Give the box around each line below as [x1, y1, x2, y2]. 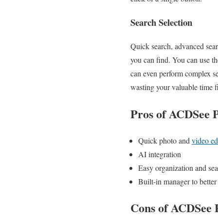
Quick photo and [138, 135, 192, 145]
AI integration [138, 148, 181, 159]
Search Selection [130, 16, 192, 29]
